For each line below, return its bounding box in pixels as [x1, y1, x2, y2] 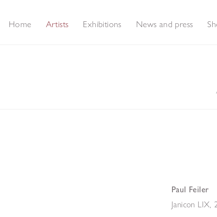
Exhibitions [83, 18, 122, 30]
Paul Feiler [171, 184, 209, 194]
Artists [46, 18, 69, 30]
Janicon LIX [171, 199, 210, 209]
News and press [136, 18, 193, 30]
